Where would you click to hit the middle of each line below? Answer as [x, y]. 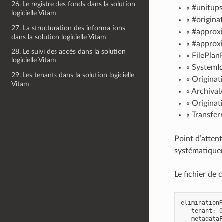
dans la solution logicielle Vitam [59, 37]
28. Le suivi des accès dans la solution [69, 52]
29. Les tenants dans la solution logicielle [73, 75]
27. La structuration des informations [69, 28]
